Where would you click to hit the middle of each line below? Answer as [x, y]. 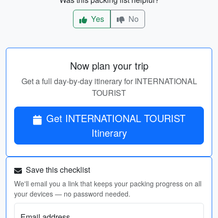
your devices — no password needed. [72, 194]
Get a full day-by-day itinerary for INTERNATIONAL [109, 81]
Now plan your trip [109, 65]
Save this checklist [57, 170]
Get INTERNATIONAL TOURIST [116, 118]
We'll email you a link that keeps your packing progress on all [108, 183]
